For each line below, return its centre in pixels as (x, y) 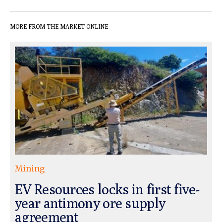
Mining (30, 169)
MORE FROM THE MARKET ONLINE (59, 26)
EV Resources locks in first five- (107, 189)
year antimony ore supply (90, 203)
